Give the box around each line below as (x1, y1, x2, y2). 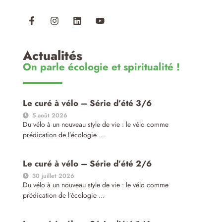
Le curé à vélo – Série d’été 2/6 (22, 158, 152, 170)
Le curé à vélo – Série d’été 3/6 (22, 97, 152, 110)
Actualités (22, 47, 82, 65)
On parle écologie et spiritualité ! (22, 59, 180, 75)
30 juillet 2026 (32, 171, 74, 181)
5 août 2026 (32, 111, 67, 120)
